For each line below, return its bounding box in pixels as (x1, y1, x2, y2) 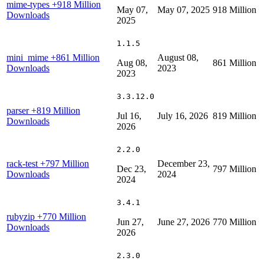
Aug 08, (117, 57, 147, 68)
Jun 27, (117, 216, 144, 227)
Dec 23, (117, 163, 146, 174)
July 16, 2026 (157, 110, 208, 121)
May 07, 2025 (157, 4, 210, 15)
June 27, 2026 (157, 216, 210, 227)
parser (6, 105, 31, 115)
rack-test (6, 158, 40, 169)
